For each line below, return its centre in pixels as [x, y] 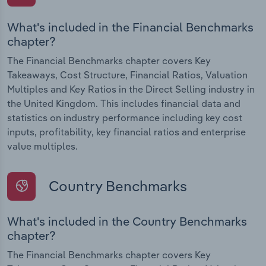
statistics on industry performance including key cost [125, 117]
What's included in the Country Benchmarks [127, 221]
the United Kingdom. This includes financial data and [124, 103]
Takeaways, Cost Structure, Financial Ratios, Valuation [127, 75]
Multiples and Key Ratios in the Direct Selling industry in [131, 89]
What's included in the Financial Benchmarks [130, 27]
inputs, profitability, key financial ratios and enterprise [126, 132]
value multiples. [42, 146]
